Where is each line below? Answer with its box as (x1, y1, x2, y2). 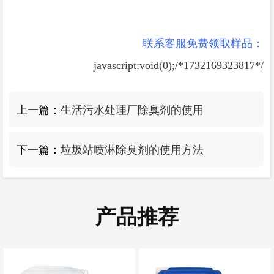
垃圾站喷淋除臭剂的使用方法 (61, 144, 204, 157)
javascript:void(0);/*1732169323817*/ (94, 59, 264, 72)
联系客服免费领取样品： (143, 37, 264, 50)
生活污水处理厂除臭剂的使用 (61, 103, 204, 116)
